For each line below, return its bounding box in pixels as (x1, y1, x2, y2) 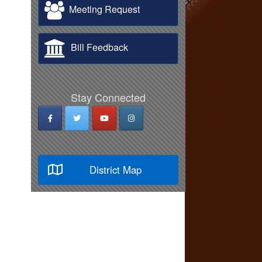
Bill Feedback (66, 40, 128, 54)
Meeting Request (64, 2, 140, 16)
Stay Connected (71, 89, 146, 105)
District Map (89, 163, 142, 177)
